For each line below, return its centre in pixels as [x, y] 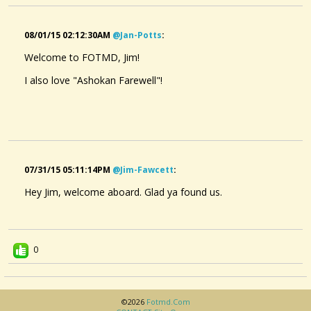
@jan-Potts [137, 35]
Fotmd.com [168, 301]
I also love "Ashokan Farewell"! [93, 80]
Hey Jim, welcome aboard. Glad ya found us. [123, 192]
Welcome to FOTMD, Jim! [82, 57]
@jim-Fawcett [143, 169]
